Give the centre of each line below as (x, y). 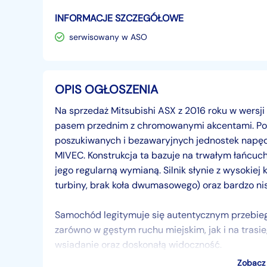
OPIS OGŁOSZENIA (106, 89)
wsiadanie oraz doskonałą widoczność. (138, 245)
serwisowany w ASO (108, 37)
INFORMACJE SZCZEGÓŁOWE (119, 18)
